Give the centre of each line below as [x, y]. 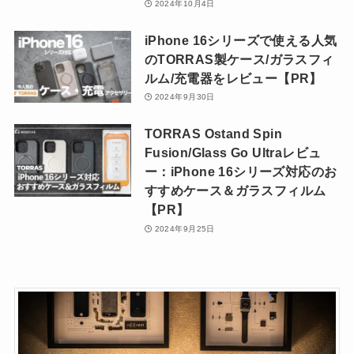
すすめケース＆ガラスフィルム [235, 191]
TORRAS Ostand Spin [213, 134]
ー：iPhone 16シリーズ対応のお [241, 172]
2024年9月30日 [185, 97]
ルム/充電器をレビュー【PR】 [233, 78]
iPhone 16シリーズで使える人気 [241, 40]
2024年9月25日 [185, 228]
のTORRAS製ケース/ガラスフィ [239, 59]
